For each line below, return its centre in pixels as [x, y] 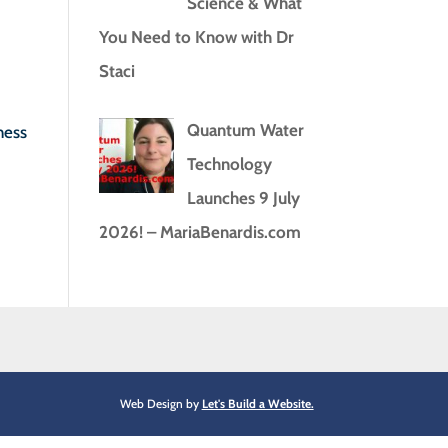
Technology [229, 164]
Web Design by [160, 403]
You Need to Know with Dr [196, 36]
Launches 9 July [243, 198]
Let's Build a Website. [257, 403]
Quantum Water [245, 130]
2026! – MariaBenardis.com [199, 232]
